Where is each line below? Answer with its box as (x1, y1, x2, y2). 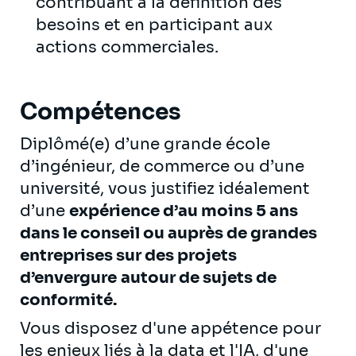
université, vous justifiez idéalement (20, 178, 310, 199)
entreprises (20, 245, 116, 265)
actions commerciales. (36, 37, 222, 57)
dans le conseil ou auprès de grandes (20, 222, 317, 243)
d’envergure (20, 267, 117, 288)
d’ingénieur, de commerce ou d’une (20, 156, 304, 176)
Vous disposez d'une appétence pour (20, 318, 321, 339)
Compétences (20, 97, 181, 126)
